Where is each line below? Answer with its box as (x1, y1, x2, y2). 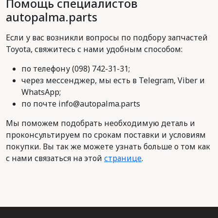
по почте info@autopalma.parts (21, 98, 140, 109)
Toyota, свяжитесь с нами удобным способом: (6, 44, 182, 54)
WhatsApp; (21, 87, 61, 97)
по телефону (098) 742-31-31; (21, 63, 130, 74)
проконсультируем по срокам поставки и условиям (6, 129, 206, 140)
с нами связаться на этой (6, 153, 104, 163)
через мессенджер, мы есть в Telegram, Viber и (21, 75, 205, 86)
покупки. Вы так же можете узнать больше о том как (6, 141, 210, 152)
